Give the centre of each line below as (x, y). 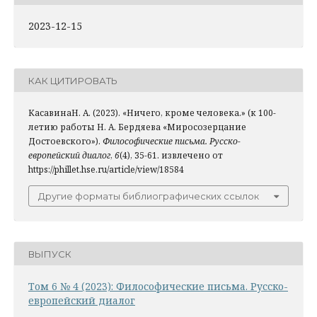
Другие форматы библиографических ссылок (149, 196)
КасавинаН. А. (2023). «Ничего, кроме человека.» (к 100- (152, 113)
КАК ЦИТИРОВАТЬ (73, 80)
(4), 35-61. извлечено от (171, 156)
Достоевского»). (65, 142)
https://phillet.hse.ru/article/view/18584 (106, 170)
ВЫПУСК (50, 254)
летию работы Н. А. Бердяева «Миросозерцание (137, 127)
